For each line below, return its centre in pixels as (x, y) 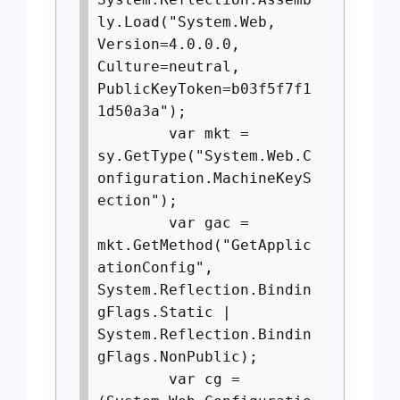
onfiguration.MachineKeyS (204, 178)
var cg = (169, 379)
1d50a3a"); (142, 111)
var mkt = (173, 133)
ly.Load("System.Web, (187, 22)
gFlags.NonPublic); (178, 357)
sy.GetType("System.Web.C (204, 156)
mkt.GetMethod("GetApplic (204, 245)
